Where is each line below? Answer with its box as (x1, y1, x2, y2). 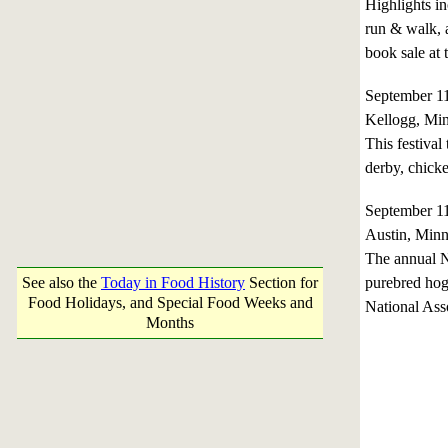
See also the (22, 274, 101, 291)
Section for (245, 274, 318, 291)
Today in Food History (101, 274, 245, 291)
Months (146, 314, 194, 331)
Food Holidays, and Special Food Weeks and (27, 294, 313, 311)
